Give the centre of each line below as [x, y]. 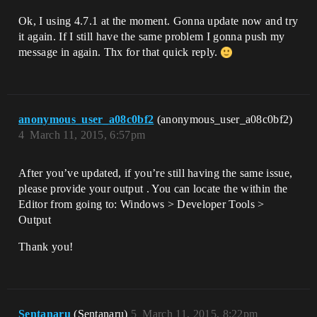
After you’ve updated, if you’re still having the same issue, [156, 173]
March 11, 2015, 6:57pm [88, 135]
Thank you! [46, 247]
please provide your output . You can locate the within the [153, 189]
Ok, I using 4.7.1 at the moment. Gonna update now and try [158, 21]
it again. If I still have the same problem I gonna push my [152, 36]
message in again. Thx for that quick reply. [120, 52]
